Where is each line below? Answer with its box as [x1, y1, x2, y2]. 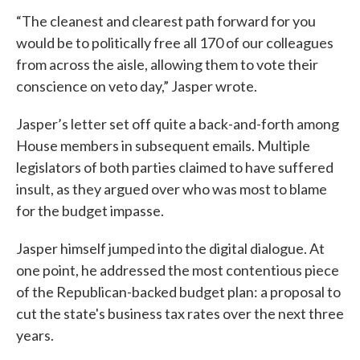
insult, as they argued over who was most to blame [16, 180, 327, 198]
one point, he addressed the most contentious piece [16, 261, 339, 280]
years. [16, 326, 54, 345]
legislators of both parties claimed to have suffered [16, 158, 333, 177]
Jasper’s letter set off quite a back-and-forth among [16, 115, 339, 133]
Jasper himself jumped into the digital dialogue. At [16, 239, 325, 258]
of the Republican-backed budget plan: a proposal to [16, 283, 341, 301]
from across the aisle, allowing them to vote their [16, 55, 318, 74]
